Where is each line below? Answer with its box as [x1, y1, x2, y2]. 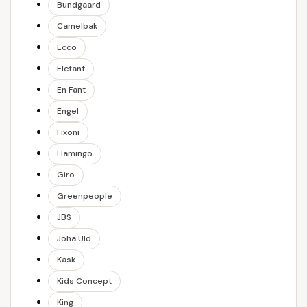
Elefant [57, 63, 85, 74]
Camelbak [57, 21, 97, 32]
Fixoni [57, 127, 79, 138]
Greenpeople [57, 191, 112, 201]
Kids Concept [57, 275, 112, 286]
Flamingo [57, 148, 93, 159]
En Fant [57, 84, 86, 95]
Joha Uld [57, 233, 91, 244]
